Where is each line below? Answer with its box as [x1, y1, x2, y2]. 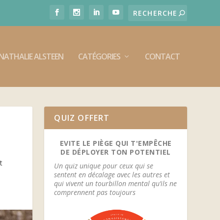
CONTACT [144, 51, 180, 62]
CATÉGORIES [78, 51, 120, 62]
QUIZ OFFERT [54, 112, 110, 123]
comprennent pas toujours [54, 188, 136, 197]
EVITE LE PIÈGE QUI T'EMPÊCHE [59, 138, 172, 148]
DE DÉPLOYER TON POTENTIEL [60, 147, 171, 157]
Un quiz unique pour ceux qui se [54, 161, 154, 170]
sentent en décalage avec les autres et [54, 170, 170, 179]
